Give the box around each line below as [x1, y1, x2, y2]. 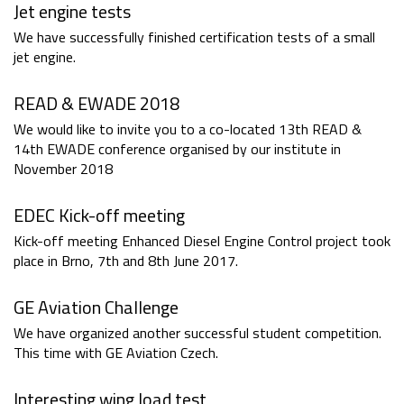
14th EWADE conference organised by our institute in [14, 138, 341, 161]
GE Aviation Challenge [14, 293, 179, 322]
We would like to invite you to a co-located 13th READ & [14, 118, 362, 141]
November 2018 [14, 158, 113, 180]
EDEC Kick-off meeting [14, 201, 185, 230]
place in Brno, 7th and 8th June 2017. [14, 250, 238, 272]
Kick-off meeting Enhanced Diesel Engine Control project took [14, 230, 390, 252]
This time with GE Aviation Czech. [14, 342, 218, 364]
